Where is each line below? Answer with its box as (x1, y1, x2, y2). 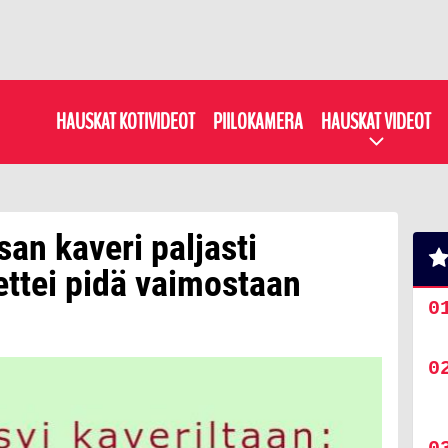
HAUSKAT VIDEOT (321, 106, 431, 137)
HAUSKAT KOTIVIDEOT (56, 106, 195, 137)
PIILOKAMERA (213, 106, 303, 137)
